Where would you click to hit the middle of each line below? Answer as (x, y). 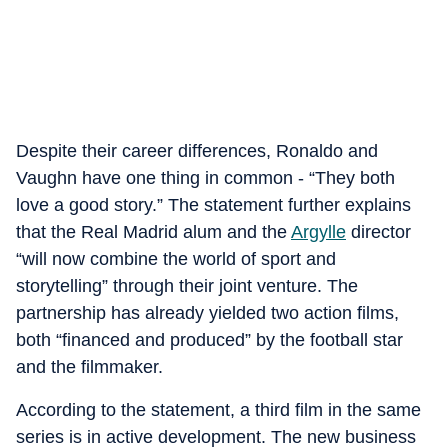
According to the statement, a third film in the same (218, 410)
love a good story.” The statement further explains (213, 205)
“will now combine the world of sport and (176, 259)
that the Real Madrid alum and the (153, 232)
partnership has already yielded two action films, (207, 313)
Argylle (318, 232)
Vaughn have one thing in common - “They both (205, 178)
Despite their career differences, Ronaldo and (197, 151)
